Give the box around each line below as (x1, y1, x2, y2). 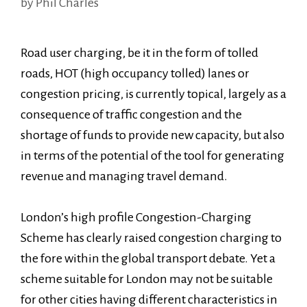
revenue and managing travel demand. (21, 169, 228, 183)
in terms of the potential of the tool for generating (21, 149, 284, 162)
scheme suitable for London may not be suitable (21, 272, 273, 286)
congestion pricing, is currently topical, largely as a (21, 87, 286, 101)
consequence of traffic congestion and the (21, 108, 242, 121)
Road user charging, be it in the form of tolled (21, 46, 258, 60)
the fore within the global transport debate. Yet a (21, 251, 275, 265)
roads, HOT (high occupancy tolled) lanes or (21, 66, 249, 80)
